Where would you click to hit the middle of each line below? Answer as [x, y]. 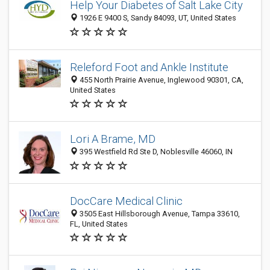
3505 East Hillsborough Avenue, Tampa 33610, [159, 214]
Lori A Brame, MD [113, 139]
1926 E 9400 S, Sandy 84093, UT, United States [157, 18]
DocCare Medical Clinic [126, 201]
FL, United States [99, 224]
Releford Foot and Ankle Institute [149, 67]
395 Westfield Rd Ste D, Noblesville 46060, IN [155, 152]
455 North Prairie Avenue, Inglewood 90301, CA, [161, 80]
